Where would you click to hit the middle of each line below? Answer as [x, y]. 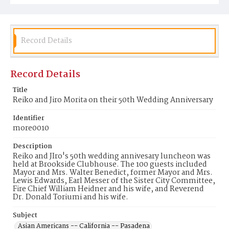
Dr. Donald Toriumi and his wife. [71, 197]
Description [32, 146]
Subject [25, 215]
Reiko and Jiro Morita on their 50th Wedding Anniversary [113, 100]
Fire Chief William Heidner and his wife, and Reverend [108, 189]
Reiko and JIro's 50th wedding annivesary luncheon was [112, 156]
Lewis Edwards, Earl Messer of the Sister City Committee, [114, 181]
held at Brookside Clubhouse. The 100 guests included [110, 165]
